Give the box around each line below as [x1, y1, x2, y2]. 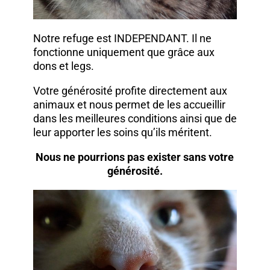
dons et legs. [33, 59, 94, 72]
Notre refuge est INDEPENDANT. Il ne [33, 31, 212, 45]
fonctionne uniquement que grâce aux [33, 45, 215, 58]
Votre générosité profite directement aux [33, 84, 227, 97]
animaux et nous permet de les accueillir [33, 98, 225, 111]
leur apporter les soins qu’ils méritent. [33, 125, 212, 139]
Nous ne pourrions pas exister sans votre [36, 150, 234, 163]
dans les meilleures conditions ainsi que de [33, 111, 237, 125]
